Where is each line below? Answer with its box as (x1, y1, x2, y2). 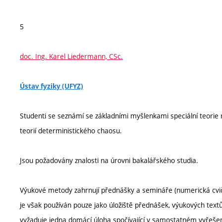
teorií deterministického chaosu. (20, 126, 122, 135)
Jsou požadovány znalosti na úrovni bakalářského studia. (20, 156, 198, 165)
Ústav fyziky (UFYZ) (20, 82, 83, 91)
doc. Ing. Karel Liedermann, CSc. (20, 52, 123, 61)
